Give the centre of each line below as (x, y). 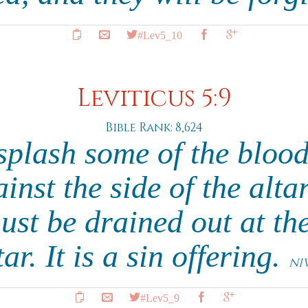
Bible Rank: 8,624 (154, 128)
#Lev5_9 (159, 297)
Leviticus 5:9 (154, 99)
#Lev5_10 (159, 34)
